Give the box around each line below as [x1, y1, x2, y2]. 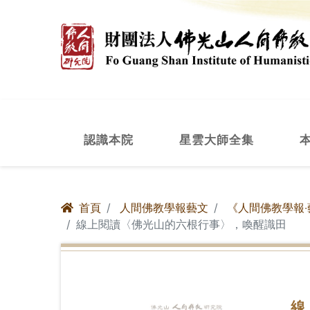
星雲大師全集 [179, 132, 254, 147]
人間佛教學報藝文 [120, 201, 208, 215]
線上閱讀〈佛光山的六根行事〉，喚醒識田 [76, 217, 286, 231]
